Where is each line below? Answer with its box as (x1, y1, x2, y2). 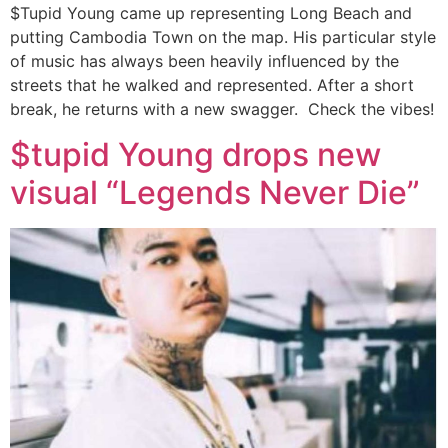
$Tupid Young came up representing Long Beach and (10, 3, 412, 24)
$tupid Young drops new (10, 134, 381, 174)
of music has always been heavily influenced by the (10, 51, 399, 72)
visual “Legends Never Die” (10, 172, 420, 212)
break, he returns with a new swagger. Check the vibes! (10, 99, 434, 120)
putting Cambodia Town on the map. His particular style (10, 27, 436, 48)
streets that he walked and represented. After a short (10, 75, 414, 96)
